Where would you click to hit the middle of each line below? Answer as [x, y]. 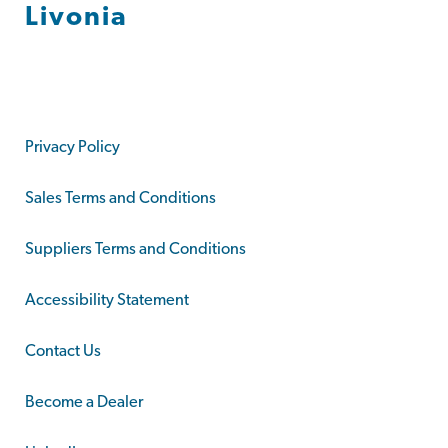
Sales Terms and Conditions [120, 198]
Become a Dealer [84, 402]
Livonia [76, 18]
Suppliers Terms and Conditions [135, 249]
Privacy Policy [72, 147]
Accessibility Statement [107, 300]
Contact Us [63, 351]
